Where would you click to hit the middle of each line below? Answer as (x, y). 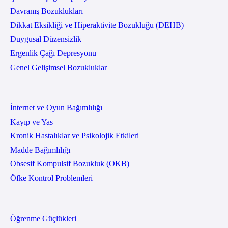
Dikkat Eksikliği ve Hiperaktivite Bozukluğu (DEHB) (97, 25)
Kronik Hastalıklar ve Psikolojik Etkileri (74, 136)
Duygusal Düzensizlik (46, 39)
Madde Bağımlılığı (40, 150)
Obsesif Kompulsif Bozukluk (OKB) (69, 164)
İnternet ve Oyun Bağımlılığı (56, 108)
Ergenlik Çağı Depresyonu (53, 53)
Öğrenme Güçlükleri (43, 218)
